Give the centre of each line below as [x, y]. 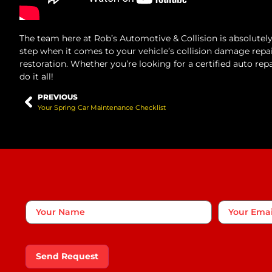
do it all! [36, 76]
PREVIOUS [58, 97]
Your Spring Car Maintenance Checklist [102, 108]
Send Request [67, 257]
